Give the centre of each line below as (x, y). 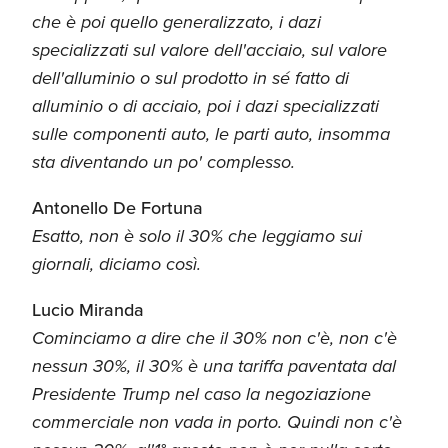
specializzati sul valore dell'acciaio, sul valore (209, 49)
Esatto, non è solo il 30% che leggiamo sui (197, 235)
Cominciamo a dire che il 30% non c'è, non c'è (214, 337)
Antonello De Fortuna (117, 207)
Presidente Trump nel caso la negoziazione (201, 393)
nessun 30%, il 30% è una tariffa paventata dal (214, 365)
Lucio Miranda (88, 309)
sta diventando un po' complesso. (163, 161)
